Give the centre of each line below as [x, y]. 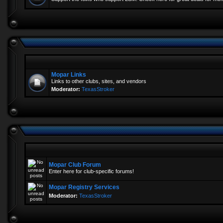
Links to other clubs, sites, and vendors [99, 81]
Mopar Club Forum [75, 165]
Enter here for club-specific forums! [91, 171]
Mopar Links [69, 75]
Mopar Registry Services [84, 187]
